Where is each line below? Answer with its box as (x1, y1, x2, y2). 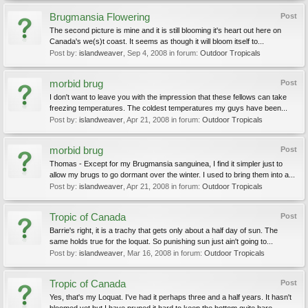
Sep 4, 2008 (127, 49, 167, 57)
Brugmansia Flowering (49, 12, 150, 23)
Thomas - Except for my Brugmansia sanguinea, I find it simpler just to (49, 159, 283, 168)
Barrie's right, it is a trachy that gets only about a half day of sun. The (49, 226, 278, 234)
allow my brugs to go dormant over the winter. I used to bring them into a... (49, 170, 295, 179)
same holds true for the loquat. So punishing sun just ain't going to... (49, 237, 273, 245)
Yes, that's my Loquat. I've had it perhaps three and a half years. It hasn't (49, 293, 291, 301)
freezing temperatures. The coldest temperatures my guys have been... (49, 104, 287, 112)
